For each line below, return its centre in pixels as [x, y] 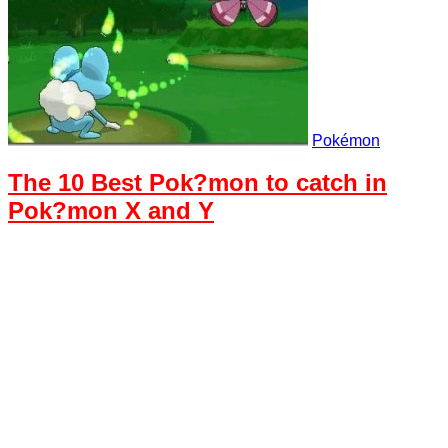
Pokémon [346, 140]
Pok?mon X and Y [111, 211]
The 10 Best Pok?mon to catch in [197, 183]
